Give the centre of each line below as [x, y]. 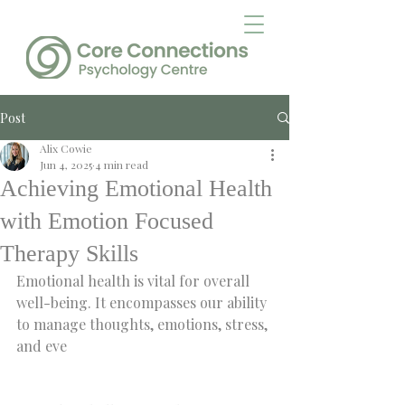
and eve [42, 346]
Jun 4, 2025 [66, 165]
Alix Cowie [66, 148]
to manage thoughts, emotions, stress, [144, 324]
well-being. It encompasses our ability [143, 302]
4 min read [122, 165]
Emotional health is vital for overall [135, 281]
